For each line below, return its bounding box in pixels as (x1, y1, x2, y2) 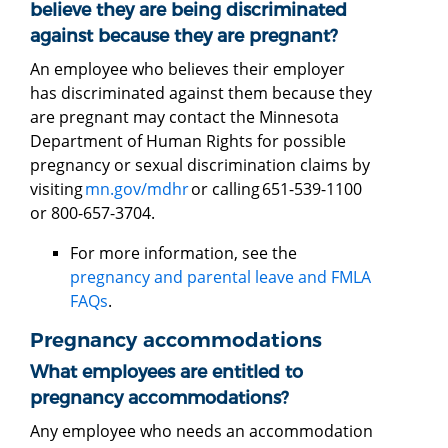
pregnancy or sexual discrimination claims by (30, 153, 370, 176)
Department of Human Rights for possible (30, 129, 346, 152)
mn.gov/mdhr (85, 177, 189, 200)
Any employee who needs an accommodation (30, 419, 373, 442)
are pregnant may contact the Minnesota (30, 105, 339, 128)
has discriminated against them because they (30, 81, 372, 104)
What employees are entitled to (30, 360, 303, 382)
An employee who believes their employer (30, 57, 345, 80)
